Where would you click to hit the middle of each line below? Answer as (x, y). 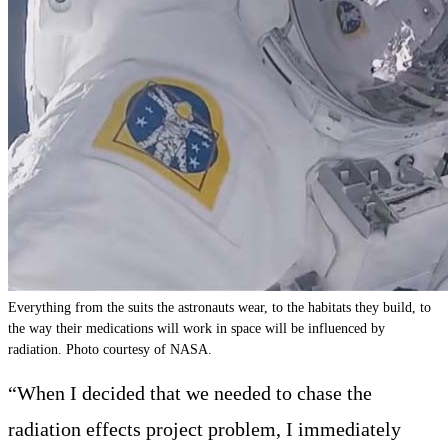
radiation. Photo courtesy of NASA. (110, 349)
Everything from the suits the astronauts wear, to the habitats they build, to (219, 307)
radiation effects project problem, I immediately (204, 428)
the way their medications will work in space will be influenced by (196, 328)
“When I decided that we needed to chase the (190, 392)
